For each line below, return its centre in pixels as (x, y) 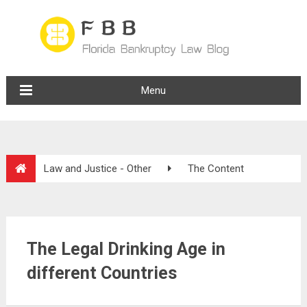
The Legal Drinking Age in (126, 249)
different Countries (101, 273)
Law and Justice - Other (97, 169)
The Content (216, 169)
